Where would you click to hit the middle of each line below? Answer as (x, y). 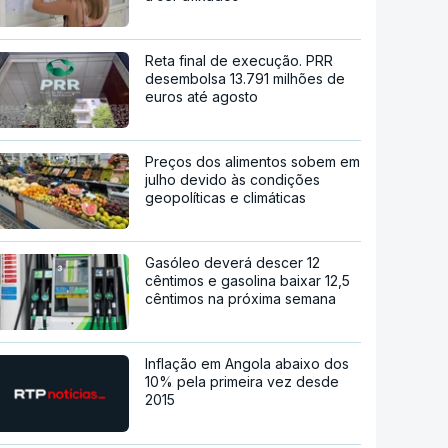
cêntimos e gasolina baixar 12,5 (248, 280)
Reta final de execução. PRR (239, 60)
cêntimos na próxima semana (241, 298)
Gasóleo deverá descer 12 (233, 262)
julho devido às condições (233, 179)
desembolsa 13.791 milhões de (245, 78)
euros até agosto (202, 96)
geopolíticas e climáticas (226, 197)
